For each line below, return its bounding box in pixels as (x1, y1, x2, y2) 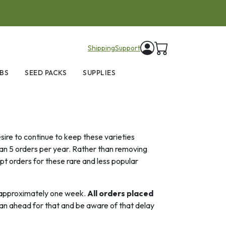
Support (115, 43, 140, 52)
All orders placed (87, 188, 153, 198)
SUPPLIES (83, 68, 116, 77)
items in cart (168, 41, 210, 51)
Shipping (88, 43, 115, 52)
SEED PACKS (25, 68, 67, 77)
